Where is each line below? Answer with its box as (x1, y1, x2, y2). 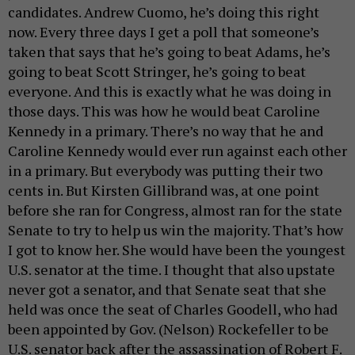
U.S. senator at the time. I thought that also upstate (8, 260, 335, 280)
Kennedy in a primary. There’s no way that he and (8, 121, 323, 141)
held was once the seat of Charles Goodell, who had (8, 300, 338, 319)
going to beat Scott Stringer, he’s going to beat (8, 62, 306, 82)
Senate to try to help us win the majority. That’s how (8, 220, 343, 240)
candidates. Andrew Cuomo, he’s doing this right (8, 2, 319, 22)
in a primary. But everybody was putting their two (8, 161, 323, 181)
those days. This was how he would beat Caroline (8, 101, 320, 121)
